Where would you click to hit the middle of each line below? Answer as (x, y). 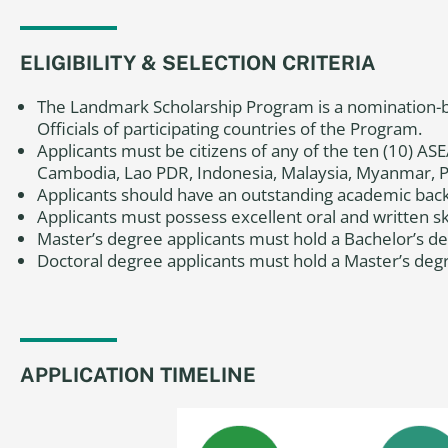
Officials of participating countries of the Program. (229, 128)
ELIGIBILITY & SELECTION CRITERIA (198, 63)
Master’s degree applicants (141, 238)
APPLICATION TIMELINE (138, 374)
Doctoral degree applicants (141, 260)
